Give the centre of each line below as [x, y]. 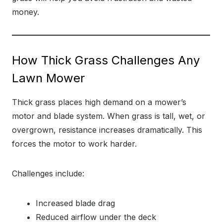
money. [26, 12]
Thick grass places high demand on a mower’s [99, 102]
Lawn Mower [48, 78]
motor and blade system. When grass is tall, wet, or [109, 116]
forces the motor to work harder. [74, 144]
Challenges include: [48, 173]
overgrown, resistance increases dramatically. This [107, 130]
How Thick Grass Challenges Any [106, 60]
